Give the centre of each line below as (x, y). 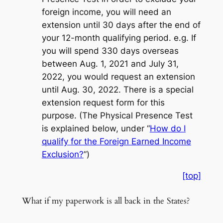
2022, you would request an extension (118, 77)
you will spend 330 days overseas (110, 51)
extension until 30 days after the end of (121, 25)
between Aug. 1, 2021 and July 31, (110, 64)
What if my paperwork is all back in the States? (106, 201)
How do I (167, 129)
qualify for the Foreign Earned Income (116, 142)
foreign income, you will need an (106, 12)
